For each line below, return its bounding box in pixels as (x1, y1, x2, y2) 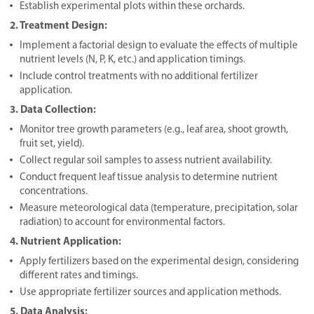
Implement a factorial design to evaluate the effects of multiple (20, 38, 298, 51)
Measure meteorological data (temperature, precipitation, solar (20, 200, 298, 214)
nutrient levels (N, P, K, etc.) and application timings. (20, 52, 245, 65)
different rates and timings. (20, 268, 138, 281)
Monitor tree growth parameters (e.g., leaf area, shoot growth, (20, 122, 288, 135)
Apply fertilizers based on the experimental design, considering (20, 254, 299, 267)
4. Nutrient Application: (10, 233, 121, 247)
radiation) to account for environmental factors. (20, 214, 225, 228)
